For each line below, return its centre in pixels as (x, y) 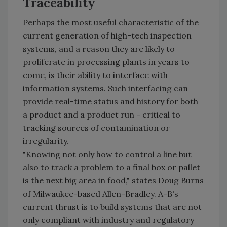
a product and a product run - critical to (102, 115)
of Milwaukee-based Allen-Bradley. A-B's (101, 194)
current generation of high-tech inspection (107, 35)
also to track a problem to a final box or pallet (111, 167)
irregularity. (46, 141)
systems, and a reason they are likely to (99, 49)
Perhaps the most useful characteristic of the (111, 22)
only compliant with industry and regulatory (108, 220)
